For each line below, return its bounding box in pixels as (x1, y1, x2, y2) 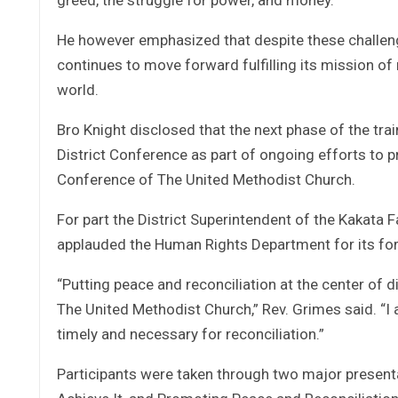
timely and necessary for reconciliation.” (57, 324, 324, 343)
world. (57, 80, 102, 99)
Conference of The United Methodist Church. (57, 170, 355, 188)
